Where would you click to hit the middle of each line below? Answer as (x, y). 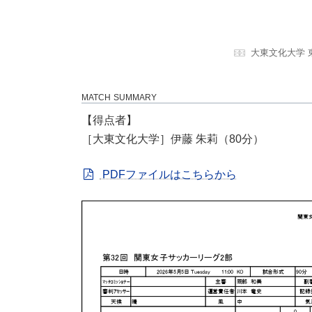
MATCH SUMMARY (119, 97)
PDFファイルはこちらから (169, 174)
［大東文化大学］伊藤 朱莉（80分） (173, 139)
